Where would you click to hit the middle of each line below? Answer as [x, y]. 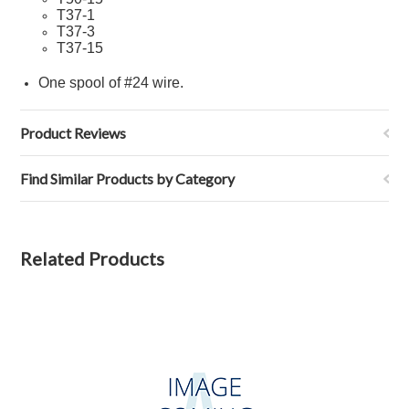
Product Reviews [73, 133]
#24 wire [152, 83]
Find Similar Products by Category [128, 178]
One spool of [82, 83]
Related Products [93, 258]
